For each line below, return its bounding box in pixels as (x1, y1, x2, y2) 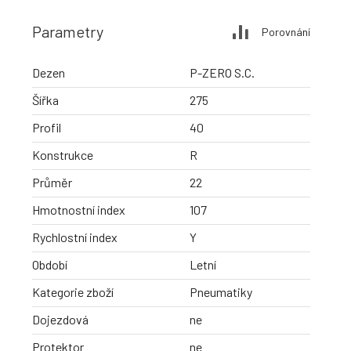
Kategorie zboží (32, 284, 114, 300)
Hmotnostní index (32, 202, 125, 218)
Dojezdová (32, 312, 89, 327)
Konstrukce (32, 147, 93, 163)
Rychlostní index (32, 230, 118, 245)
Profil (32, 120, 61, 136)
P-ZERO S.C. (190, 65, 255, 81)
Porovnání (262, 24, 310, 38)
